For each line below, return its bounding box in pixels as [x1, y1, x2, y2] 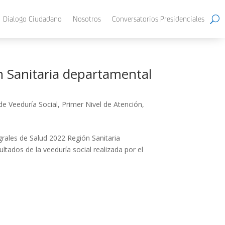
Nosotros [73, 15, 101, 23]
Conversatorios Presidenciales [112, 15, 204, 23]
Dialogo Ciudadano [3, 15, 62, 23]
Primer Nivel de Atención [61, 99, 142, 109]
